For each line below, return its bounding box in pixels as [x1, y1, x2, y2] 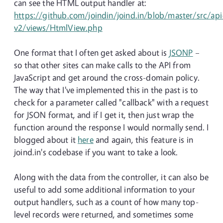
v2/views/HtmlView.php [14, 22, 103, 33]
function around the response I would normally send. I [14, 122, 209, 132]
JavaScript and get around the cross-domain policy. [14, 72, 200, 83]
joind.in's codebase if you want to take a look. [14, 147, 178, 157]
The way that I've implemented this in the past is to [14, 85, 198, 95]
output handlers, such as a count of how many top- [14, 197, 199, 207]
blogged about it [14, 134, 78, 145]
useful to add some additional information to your [14, 184, 195, 195]
